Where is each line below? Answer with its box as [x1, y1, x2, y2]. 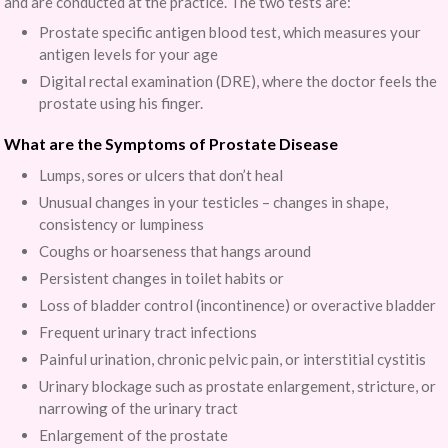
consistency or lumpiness [39, 215, 205, 233]
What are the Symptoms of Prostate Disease [4, 134, 339, 153]
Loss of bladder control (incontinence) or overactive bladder [39, 296, 437, 314]
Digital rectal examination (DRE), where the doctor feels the [39, 72, 438, 90]
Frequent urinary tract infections [39, 323, 258, 341]
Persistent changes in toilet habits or [39, 269, 285, 287]
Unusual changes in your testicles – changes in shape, [39, 193, 389, 211]
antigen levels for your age [39, 45, 219, 63]
